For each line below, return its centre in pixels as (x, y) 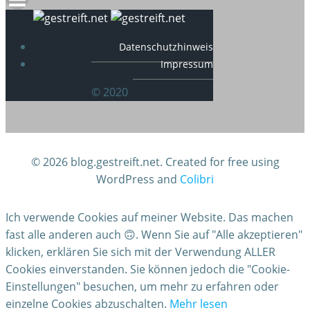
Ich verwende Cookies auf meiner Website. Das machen (149, 218)
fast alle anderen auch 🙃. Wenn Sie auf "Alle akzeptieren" (154, 235)
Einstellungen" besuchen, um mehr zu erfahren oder (142, 287)
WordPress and (138, 180)
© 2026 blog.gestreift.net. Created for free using (155, 162)
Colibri (197, 180)
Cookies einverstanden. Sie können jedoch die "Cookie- (148, 270)
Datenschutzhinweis (166, 47)
